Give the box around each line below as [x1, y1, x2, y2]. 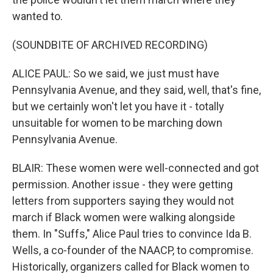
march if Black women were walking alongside [12, 211, 235, 224]
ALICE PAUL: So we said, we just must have [12, 67, 219, 80]
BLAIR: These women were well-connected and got [12, 161, 259, 174]
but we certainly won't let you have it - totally [12, 100, 224, 113]
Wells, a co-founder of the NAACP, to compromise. [12, 244, 253, 257]
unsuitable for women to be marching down [12, 116, 222, 129]
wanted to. [12, 10, 63, 23]
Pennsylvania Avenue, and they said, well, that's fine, [12, 83, 261, 96]
